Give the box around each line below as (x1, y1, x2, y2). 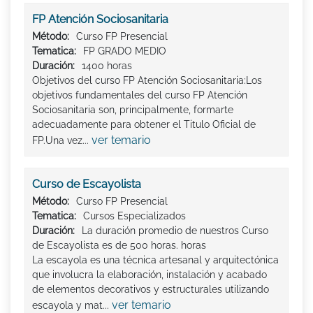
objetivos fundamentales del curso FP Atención (32, 89, 247, 101)
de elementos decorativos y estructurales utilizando (32, 284, 269, 296)
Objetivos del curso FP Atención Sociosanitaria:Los (32, 75, 262, 87)
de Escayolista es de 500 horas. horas (32, 240, 206, 252)
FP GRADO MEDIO (83, 45, 166, 57)
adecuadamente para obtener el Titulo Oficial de (32, 119, 256, 131)
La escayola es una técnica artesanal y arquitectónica (32, 254, 279, 266)
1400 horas (82, 60, 132, 72)
